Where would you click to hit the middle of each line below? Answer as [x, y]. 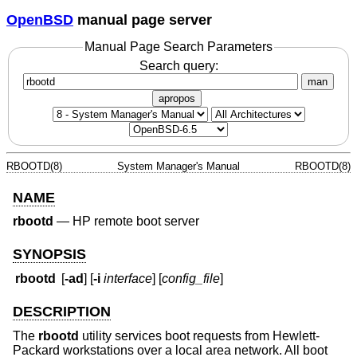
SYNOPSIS [49, 254]
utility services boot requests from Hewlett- [199, 335]
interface [128, 279]
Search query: [178, 65]
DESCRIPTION [62, 312]
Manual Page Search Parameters [178, 47]
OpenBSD [40, 20]
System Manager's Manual [178, 166]
